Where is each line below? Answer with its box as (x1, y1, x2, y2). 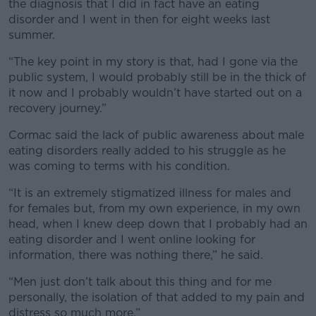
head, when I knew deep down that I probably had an (8, 217, 308, 231)
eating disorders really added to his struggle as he (8, 143, 286, 157)
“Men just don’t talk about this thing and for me (8, 274, 272, 288)
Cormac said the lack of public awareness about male (8, 128, 304, 142)
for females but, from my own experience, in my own (8, 201, 300, 215)
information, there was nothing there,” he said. (8, 248, 263, 262)
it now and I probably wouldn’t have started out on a (8, 85, 302, 99)
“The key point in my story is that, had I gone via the (8, 54, 298, 68)
